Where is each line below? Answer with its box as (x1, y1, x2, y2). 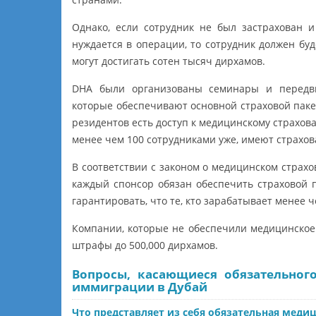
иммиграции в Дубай (72, 278, 207, 295)
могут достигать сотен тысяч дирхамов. (72, 54, 265, 68)
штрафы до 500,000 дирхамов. (72, 238, 218, 252)
